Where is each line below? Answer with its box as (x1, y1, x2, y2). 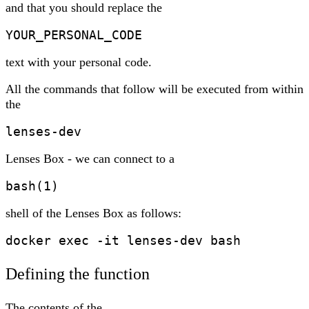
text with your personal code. (6, 55, 152, 70)
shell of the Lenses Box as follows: (6, 206, 181, 221)
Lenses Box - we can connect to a (6, 152, 175, 166)
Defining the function (6, 265, 150, 283)
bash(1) (6, 179, 59, 194)
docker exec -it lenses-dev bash (6, 233, 241, 248)
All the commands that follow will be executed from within (6, 82, 303, 97)
